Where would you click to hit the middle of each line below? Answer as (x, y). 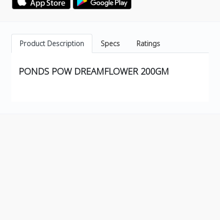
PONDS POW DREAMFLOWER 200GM (94, 71)
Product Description (52, 44)
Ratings (148, 44)
